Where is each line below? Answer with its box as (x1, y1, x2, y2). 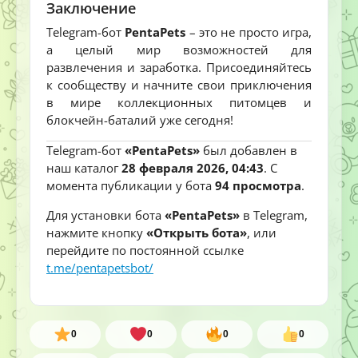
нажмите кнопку (46, 225, 146, 241)
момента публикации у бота (46, 177, 215, 194)
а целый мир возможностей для (46, 42, 312, 58)
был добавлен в (200, 142, 297, 159)
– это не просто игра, (185, 24, 312, 40)
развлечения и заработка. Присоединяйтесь (46, 59, 312, 75)
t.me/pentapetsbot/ (46, 260, 153, 276)
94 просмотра (215, 177, 301, 194)
